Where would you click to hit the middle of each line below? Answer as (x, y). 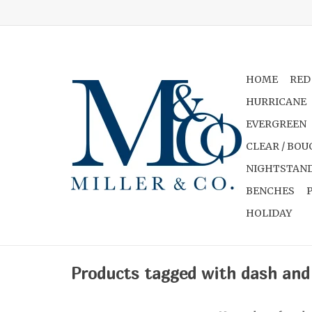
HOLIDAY (269, 213)
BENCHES (270, 191)
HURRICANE (276, 102)
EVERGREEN (276, 124)
